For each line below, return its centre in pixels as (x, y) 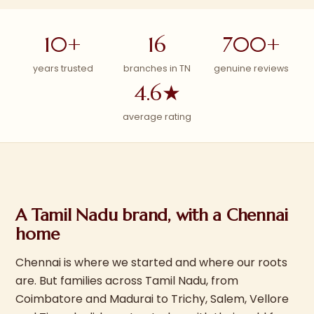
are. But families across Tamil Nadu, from (127, 281)
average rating (157, 117)
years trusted (63, 68)
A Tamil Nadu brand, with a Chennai (152, 215)
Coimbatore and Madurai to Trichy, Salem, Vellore (152, 299)
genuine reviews (251, 68)
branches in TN (157, 68)
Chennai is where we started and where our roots (152, 262)
